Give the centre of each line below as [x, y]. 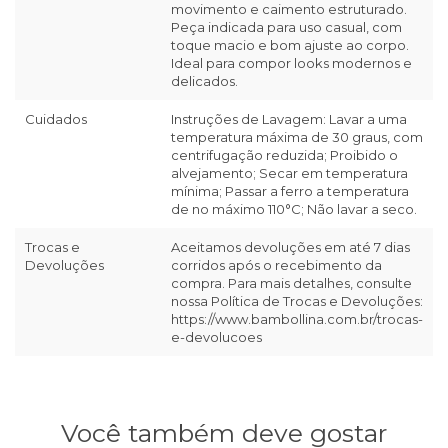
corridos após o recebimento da [276, 265]
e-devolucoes [216, 337]
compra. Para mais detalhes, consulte [291, 283]
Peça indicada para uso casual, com [286, 27]
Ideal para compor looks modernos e [291, 63]
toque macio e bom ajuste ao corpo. [290, 45]
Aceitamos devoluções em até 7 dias [290, 247]
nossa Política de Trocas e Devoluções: [297, 301]
